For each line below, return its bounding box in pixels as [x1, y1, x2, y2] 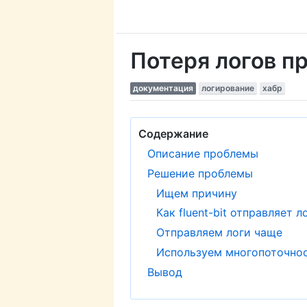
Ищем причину [156, 186, 237, 200]
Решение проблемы [147, 166, 253, 180]
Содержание [138, 127, 209, 141]
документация [133, 83, 193, 93]
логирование [201, 83, 254, 93]
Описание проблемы [147, 146, 258, 160]
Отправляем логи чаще [156, 225, 282, 240]
